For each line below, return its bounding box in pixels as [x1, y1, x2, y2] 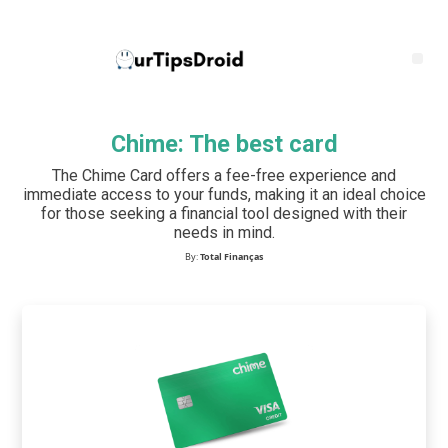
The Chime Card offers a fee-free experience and [52, 166, 396, 186]
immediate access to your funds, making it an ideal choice [22, 185, 426, 205]
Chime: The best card [110, 130, 338, 159]
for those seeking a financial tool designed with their [41, 204, 407, 224]
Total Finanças [200, 250, 263, 264]
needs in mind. [173, 223, 275, 243]
